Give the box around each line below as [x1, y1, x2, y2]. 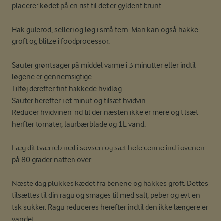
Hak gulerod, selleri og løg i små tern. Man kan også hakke [12, 25, 198, 34]
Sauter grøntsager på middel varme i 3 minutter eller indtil [12, 60, 196, 70]
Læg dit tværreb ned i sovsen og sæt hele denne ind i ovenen [12, 143, 205, 152]
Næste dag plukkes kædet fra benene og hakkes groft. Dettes [12, 179, 208, 188]
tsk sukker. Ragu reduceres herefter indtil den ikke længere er [12, 202, 208, 212]
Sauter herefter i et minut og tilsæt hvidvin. [12, 96, 147, 105]
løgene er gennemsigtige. [12, 72, 95, 81]
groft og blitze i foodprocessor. [12, 37, 111, 46]
